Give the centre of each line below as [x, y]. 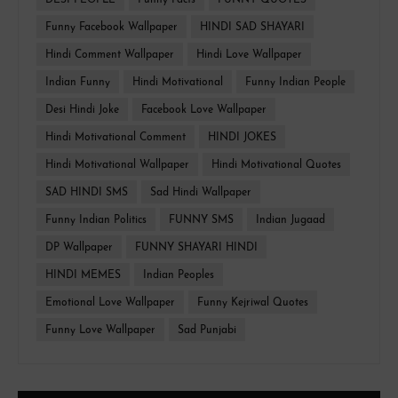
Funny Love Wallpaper [100, 331]
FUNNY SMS [201, 221]
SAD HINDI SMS [87, 193]
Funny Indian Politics [96, 221]
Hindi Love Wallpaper [249, 56]
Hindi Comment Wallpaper [110, 56]
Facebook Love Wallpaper [204, 111]
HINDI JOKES [242, 138]
